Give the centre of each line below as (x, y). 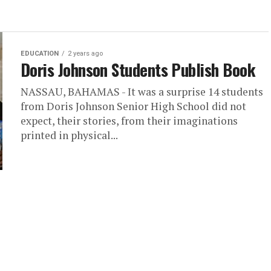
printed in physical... (69, 135)
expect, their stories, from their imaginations (129, 121)
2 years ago (85, 54)
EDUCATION (40, 54)
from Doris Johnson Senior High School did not (133, 106)
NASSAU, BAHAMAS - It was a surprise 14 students (142, 92)
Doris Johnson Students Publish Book (138, 70)
